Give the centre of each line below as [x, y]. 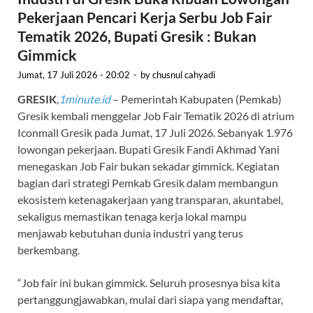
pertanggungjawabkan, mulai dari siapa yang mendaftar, [150, 300]
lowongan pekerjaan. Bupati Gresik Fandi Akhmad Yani [148, 150]
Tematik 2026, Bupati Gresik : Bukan [137, 36]
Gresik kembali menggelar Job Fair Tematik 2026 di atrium [156, 116]
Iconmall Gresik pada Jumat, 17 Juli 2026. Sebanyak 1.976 [155, 133]
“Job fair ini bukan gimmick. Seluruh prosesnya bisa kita [149, 283]
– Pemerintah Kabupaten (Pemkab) [196, 99]
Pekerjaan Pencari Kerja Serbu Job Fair [145, 17]
